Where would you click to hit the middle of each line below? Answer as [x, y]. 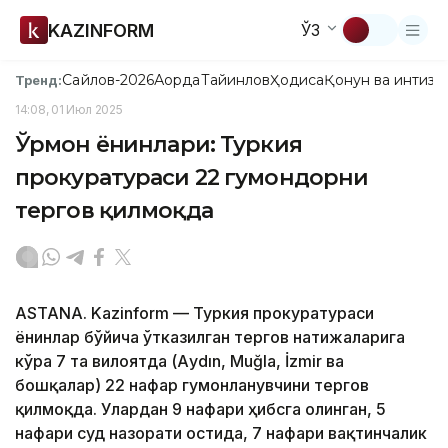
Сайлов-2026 [108, 80]
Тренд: [39, 79]
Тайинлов [235, 80]
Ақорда [177, 80]
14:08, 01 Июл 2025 [69, 109]
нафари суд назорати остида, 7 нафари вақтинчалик [221, 433]
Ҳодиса [297, 80]
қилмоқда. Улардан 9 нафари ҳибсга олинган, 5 [200, 409]
